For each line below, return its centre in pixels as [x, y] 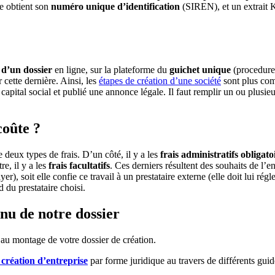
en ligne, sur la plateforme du [111, 69]
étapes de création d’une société [160, 80]
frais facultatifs [79, 166]
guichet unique [200, 69]
